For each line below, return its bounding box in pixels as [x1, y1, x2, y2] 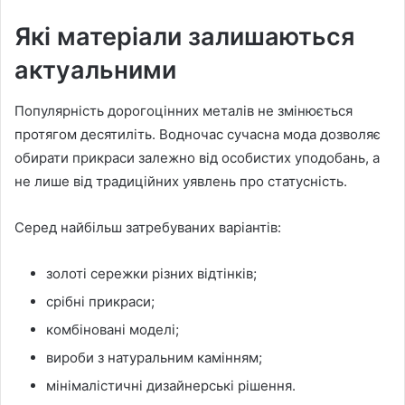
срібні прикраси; [46, 292, 155, 310]
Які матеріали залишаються [14, 22, 354, 52]
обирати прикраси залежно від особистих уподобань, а [14, 148, 380, 166]
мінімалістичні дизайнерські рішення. [46, 376, 296, 394]
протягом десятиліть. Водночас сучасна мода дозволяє [14, 125, 381, 143]
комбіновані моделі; [46, 320, 179, 338]
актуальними [14, 55, 176, 86]
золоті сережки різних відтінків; [46, 264, 257, 282]
